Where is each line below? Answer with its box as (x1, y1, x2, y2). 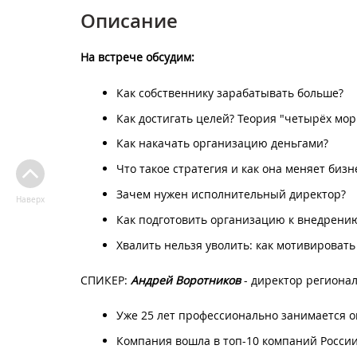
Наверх (15, 194, 45, 205)
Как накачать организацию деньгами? (116, 135, 328, 151)
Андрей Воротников (131, 272, 241, 288)
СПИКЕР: (80, 272, 131, 288)
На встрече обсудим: (80, 49, 194, 65)
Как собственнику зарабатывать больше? (116, 84, 343, 100)
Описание (80, 8, 178, 33)
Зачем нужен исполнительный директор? (116, 186, 346, 202)
